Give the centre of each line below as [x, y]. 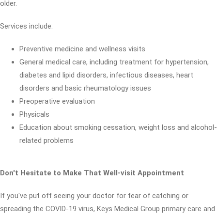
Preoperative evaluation [57, 101]
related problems [46, 140]
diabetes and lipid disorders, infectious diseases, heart [106, 75]
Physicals [34, 114]
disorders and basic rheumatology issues [85, 88]
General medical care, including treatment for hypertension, [114, 62]
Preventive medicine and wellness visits [82, 49]
